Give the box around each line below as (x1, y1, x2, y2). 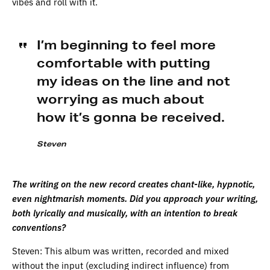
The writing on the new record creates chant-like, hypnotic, (12, 177, 255, 190)
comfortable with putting (36, 55, 210, 71)
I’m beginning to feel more (36, 37, 216, 52)
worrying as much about (36, 91, 204, 107)
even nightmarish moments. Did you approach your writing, (12, 191, 258, 204)
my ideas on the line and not (36, 73, 230, 89)
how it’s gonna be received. (36, 109, 225, 125)
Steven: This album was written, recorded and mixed (12, 243, 229, 257)
